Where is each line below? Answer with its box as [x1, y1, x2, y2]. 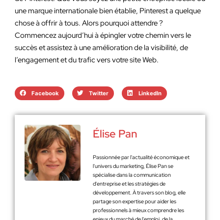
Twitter [88, 89, 109, 97]
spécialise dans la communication [93, 171, 171, 178]
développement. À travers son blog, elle [93, 189, 186, 196]
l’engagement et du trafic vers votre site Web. [15, 55, 159, 65]
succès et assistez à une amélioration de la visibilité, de [15, 43, 188, 53]
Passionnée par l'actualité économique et [93, 154, 190, 161]
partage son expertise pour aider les [93, 198, 176, 205]
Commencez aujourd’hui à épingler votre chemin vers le [15, 30, 191, 40]
